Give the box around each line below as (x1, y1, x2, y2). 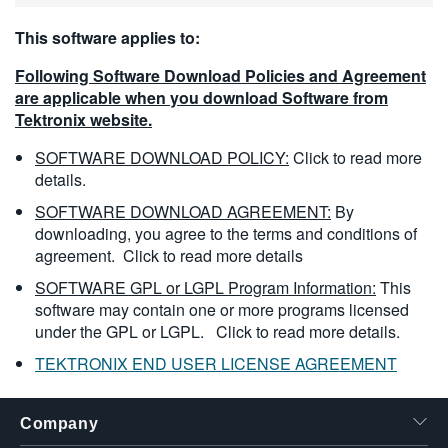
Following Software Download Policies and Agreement (15, 64, 426, 87)
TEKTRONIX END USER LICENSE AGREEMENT (35, 352, 397, 375)
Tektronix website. (15, 108, 152, 131)
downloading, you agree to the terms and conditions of (35, 222, 417, 245)
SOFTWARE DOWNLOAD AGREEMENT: (35, 200, 331, 223)
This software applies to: (15, 26, 200, 49)
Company (20, 415, 99, 432)
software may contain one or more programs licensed (35, 298, 409, 321)
